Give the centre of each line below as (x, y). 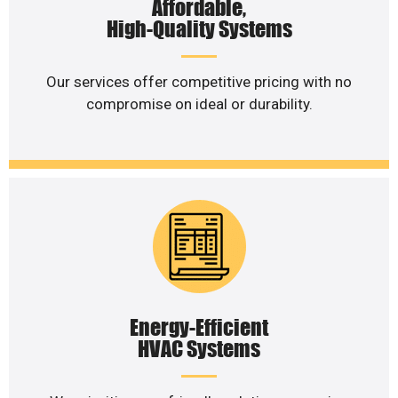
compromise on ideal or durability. (199, 103)
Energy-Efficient (199, 328)
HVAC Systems (199, 349)
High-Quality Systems (199, 28)
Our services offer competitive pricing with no (199, 81)
